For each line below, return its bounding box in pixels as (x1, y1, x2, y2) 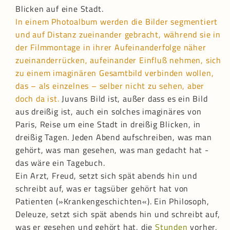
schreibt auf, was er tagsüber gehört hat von (15, 182, 189, 195)
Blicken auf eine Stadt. (15, 3, 104, 15)
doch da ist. (15, 92, 60, 105)
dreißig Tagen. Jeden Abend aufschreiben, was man (15, 131, 212, 144)
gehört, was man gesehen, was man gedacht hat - (15, 144, 209, 157)
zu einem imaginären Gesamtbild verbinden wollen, (15, 67, 214, 80)
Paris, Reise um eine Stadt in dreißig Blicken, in (15, 118, 201, 131)
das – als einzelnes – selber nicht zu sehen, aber (15, 80, 205, 92)
